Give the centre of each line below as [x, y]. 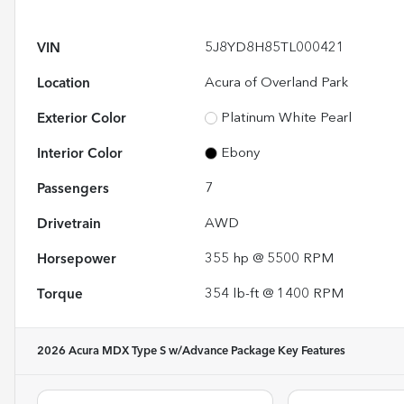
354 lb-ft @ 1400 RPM [275, 294]
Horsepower [77, 259]
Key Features [310, 351]
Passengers [73, 189]
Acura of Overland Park [277, 83]
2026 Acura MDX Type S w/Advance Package [156, 351]
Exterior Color [82, 119]
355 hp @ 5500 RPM [270, 259]
